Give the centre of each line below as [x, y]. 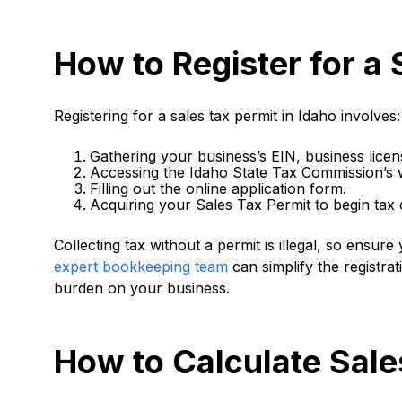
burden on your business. [142, 288]
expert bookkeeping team [141, 267]
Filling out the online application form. [218, 189]
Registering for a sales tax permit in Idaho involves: [227, 116]
